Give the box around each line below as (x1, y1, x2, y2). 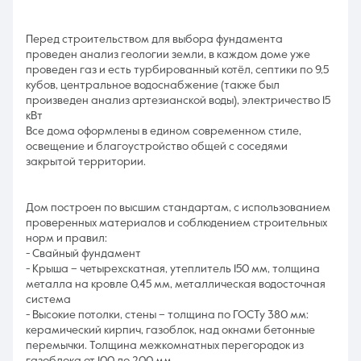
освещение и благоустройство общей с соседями (26, 141, 288, 152)
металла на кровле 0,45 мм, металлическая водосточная (26, 279, 326, 290)
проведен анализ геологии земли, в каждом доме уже (26, 49, 310, 60)
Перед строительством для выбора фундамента (26, 34, 283, 45)
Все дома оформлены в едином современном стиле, (26, 126, 301, 137)
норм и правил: (26, 233, 107, 244)
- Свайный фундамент (26, 248, 141, 259)
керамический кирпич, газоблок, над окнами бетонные (26, 325, 315, 336)
